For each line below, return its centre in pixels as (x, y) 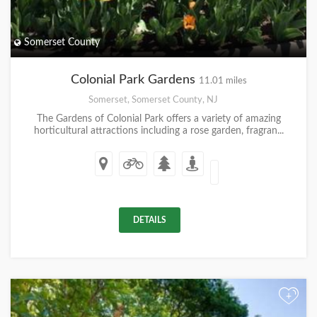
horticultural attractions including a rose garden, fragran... (158, 131)
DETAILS (150, 220)
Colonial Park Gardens (134, 80)
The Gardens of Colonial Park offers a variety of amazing (158, 119)
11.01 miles (223, 80)
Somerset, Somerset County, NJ (153, 99)
